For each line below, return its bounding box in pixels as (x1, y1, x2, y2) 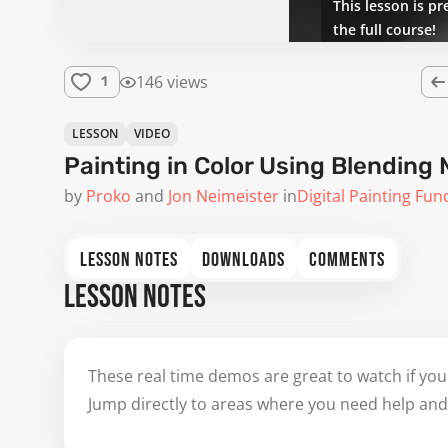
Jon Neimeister (168, 185, 279, 207)
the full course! (333, 20, 436, 39)
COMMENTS (309, 247, 385, 272)
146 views (136, 71, 208, 93)
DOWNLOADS (202, 247, 285, 272)
